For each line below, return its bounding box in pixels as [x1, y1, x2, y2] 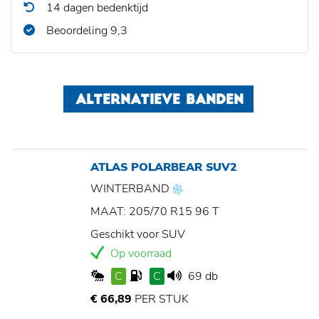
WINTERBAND [90, 181, 172, 197]
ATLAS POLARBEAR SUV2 [90, 159, 237, 176]
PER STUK [132, 291, 189, 308]
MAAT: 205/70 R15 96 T [90, 204, 219, 220]
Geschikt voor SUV [90, 226, 185, 243]
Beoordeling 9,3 [43, 23, 127, 39]
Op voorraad [108, 246, 172, 262]
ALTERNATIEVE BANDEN [75, 94, 244, 108]
